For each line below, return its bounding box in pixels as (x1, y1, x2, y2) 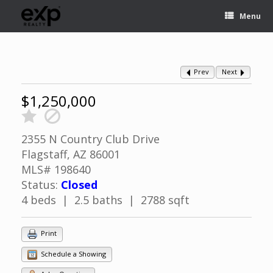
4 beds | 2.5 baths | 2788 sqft (21, 193, 190, 207)
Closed (61, 177, 97, 192)
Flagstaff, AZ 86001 (21, 147, 120, 161)
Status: (21, 177, 61, 192)
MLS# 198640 (21, 162, 91, 177)
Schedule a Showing (38, 249, 106, 258)
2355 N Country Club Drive (21, 132, 160, 146)
